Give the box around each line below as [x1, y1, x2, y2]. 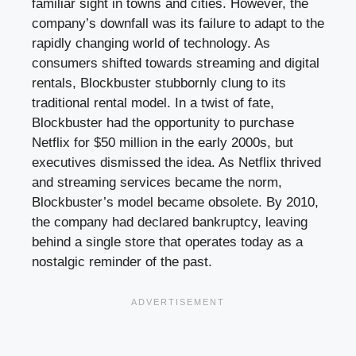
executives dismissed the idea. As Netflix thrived [32, 155, 321, 171]
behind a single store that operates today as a [32, 234, 303, 250]
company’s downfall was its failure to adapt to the [32, 16, 324, 32]
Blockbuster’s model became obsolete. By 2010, [32, 195, 319, 211]
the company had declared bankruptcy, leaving [32, 215, 308, 230]
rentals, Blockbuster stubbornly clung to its [32, 75, 286, 91]
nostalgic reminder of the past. [32, 254, 212, 270]
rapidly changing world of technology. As [32, 36, 270, 52]
